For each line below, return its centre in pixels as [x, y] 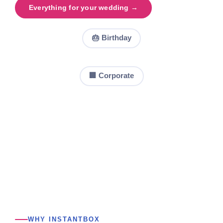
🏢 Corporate [111, 76]
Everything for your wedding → [83, 7]
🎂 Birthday [111, 38]
